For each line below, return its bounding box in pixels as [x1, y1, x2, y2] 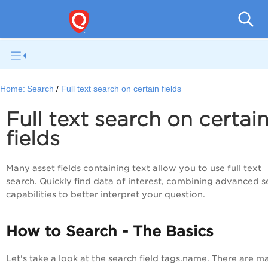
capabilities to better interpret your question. [6, 190, 205, 200]
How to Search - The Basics [6, 223, 214, 240]
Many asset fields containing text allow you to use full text [6, 163, 261, 173]
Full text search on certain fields [61, 84, 182, 94]
